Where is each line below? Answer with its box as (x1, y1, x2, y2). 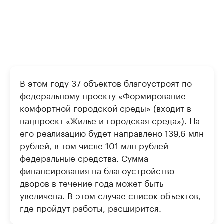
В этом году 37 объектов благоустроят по (20, 76, 192, 89)
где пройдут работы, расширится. (20, 201, 161, 214)
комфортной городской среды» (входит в (20, 101, 191, 114)
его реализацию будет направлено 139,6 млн (20, 126, 204, 139)
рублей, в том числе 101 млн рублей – (20, 138, 175, 152)
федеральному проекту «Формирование (20, 88, 186, 102)
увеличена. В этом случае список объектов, (20, 188, 201, 202)
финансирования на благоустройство (20, 163, 174, 177)
